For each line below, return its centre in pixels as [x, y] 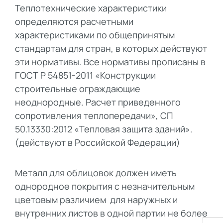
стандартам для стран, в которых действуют [111, 49]
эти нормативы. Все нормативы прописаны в [110, 62]
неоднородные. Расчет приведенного [98, 102]
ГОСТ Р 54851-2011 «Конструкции [85, 75]
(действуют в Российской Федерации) [98, 143]
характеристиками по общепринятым [95, 35]
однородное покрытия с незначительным [105, 186]
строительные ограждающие [78, 89]
